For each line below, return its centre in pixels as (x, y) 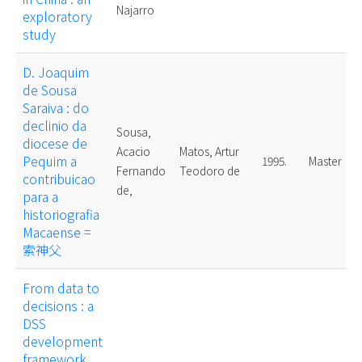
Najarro (135, 10)
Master (325, 161)
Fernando (141, 171)
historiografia (61, 215)
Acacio (133, 152)
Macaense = (57, 232)
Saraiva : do (56, 108)
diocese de (55, 143)
